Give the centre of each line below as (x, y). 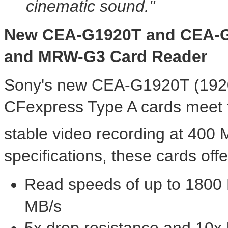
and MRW (41, 57)
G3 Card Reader (145, 57)
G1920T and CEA (148, 35)
